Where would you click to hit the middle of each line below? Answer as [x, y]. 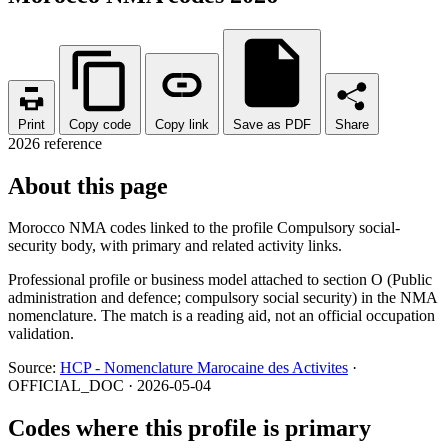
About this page [88, 185]
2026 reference [55, 143]
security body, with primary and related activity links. [175, 246]
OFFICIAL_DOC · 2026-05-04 [109, 386]
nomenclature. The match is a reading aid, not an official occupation [221, 316]
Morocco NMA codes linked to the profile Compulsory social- [204, 228]
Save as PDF [272, 124]
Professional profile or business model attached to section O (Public [220, 280]
